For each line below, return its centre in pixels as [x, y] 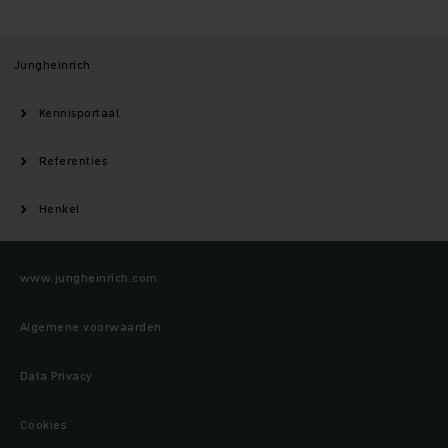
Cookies [43, 425]
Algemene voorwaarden [91, 327]
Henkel [59, 209]
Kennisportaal [79, 113]
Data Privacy [56, 376]
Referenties [73, 161]
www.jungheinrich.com [89, 278]
